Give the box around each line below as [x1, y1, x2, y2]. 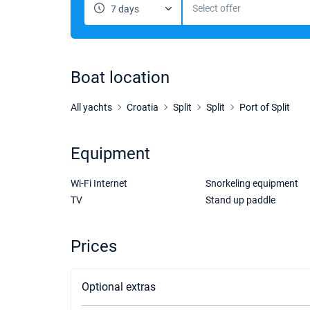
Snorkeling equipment [205, 178, 298, 189]
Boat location [71, 68, 170, 87]
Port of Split [239, 102, 290, 113]
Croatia [127, 102, 158, 113]
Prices [71, 237, 117, 256]
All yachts [71, 102, 112, 113]
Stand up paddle [205, 194, 275, 206]
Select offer [192, 3, 241, 14]
